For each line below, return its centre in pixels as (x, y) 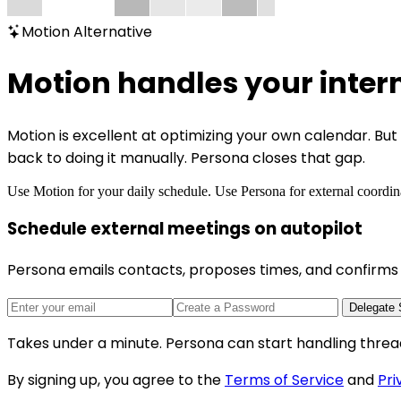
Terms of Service (284, 380)
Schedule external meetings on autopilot (185, 229)
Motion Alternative (87, 31)
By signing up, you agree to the (114, 380)
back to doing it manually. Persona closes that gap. (186, 158)
